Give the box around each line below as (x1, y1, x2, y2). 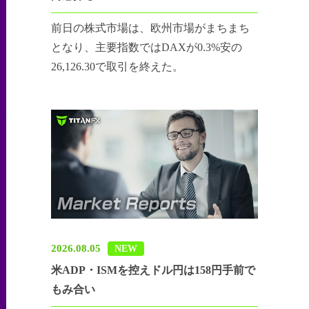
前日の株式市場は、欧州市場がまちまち (51, 22, 250, 34)
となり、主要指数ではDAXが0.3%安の (51, 41, 243, 54)
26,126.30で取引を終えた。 (51, 61, 184, 73)
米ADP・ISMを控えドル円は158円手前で (51, 263, 256, 276)
